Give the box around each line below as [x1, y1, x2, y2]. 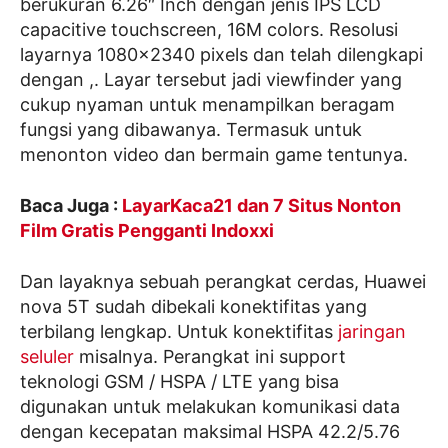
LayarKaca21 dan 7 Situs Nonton [122, 195, 401, 217]
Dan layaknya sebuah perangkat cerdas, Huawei [20, 271, 426, 293]
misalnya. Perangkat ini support [79, 346, 346, 368]
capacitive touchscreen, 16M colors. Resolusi [20, 19, 398, 41]
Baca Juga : [20, 195, 122, 217]
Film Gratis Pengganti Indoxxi [20, 220, 274, 242]
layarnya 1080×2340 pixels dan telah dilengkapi [20, 44, 423, 66]
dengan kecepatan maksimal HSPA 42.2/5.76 [20, 421, 400, 443]
